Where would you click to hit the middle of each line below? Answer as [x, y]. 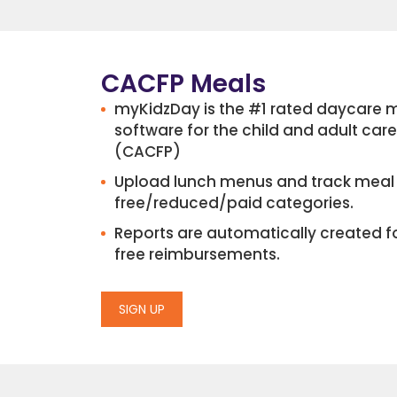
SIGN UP [142, 309]
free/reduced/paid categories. [234, 202]
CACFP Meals [183, 83]
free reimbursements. [197, 254]
